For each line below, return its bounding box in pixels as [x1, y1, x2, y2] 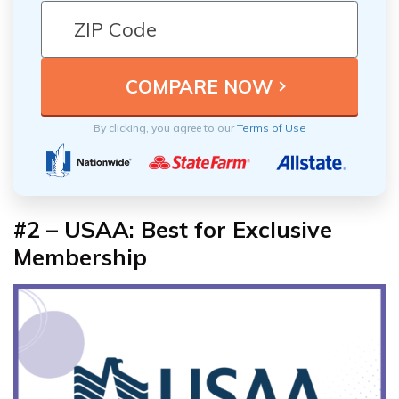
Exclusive [232, 216, 332, 244]
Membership [13, 243, 147, 272]
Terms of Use [236, 121, 306, 135]
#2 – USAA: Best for [13, 216, 232, 244]
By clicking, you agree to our [93, 121, 237, 135]
